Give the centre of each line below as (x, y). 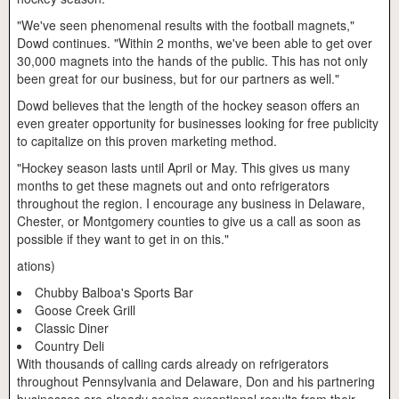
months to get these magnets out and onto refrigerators (173, 186)
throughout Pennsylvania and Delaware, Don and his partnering (196, 382)
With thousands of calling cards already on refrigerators (173, 364)
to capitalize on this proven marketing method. (147, 141)
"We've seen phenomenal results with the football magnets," (186, 25)
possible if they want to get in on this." (128, 239)
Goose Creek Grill (85, 310)
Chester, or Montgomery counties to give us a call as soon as (189, 221)
